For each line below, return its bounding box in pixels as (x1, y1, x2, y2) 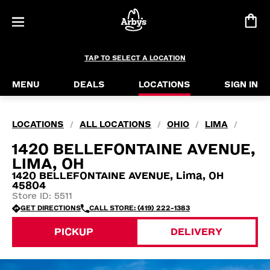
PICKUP (54, 226, 93, 237)
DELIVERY (171, 226, 222, 237)
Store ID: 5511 (12, 191, 72, 201)
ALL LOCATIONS (80, 119, 151, 130)
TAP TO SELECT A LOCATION (84, 54, 186, 62)
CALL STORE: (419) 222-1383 (89, 204, 190, 212)
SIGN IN (224, 80, 258, 90)
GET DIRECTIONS (20, 204, 81, 212)
